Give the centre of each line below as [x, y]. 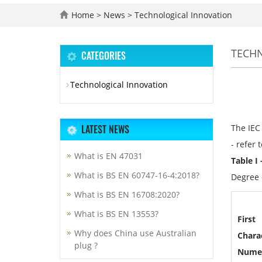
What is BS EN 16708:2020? [127, 194]
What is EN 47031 [108, 156]
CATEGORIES [104, 56]
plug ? [86, 245]
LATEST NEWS [105, 129]
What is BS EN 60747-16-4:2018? [137, 175]
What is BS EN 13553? [116, 214]
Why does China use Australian [135, 233]
